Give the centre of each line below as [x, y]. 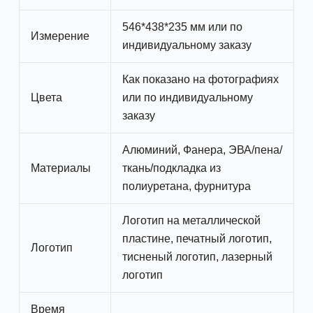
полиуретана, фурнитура [187, 187]
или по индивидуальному [188, 98]
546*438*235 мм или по [182, 27]
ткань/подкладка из [172, 168]
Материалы [61, 168]
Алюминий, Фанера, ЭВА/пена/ [202, 150]
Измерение [60, 36]
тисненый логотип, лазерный [197, 257]
